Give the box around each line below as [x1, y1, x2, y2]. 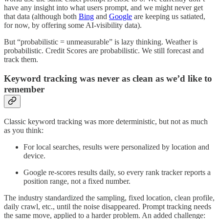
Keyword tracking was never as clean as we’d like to [4, 73, 212, 84]
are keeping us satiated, [132, 12, 205, 21]
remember [4, 84, 44, 95]
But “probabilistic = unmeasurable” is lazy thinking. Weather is [4, 38, 197, 46]
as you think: [4, 126, 44, 134]
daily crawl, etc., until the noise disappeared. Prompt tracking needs [4, 202, 211, 211]
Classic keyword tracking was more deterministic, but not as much [4, 117, 208, 126]
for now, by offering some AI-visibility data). [4, 21, 142, 30]
